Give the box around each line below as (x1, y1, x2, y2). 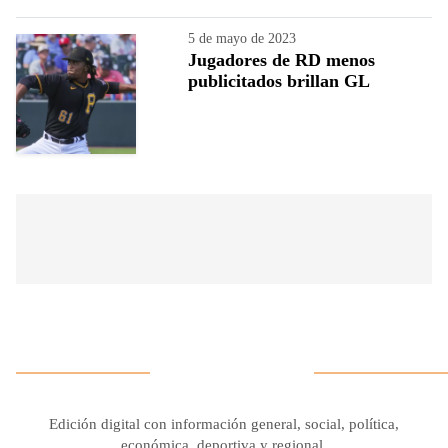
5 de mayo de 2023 (188, 30, 296, 46)
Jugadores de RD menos (188, 49, 375, 70)
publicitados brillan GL (188, 70, 370, 91)
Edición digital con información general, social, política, (49, 415, 399, 432)
